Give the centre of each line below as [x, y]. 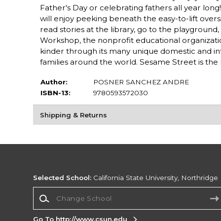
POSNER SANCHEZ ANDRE [141, 82]
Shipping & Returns [73, 115]
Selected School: [62, 178]
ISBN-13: [55, 92]
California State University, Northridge [155, 178]
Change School [59, 191]
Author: [54, 82]
